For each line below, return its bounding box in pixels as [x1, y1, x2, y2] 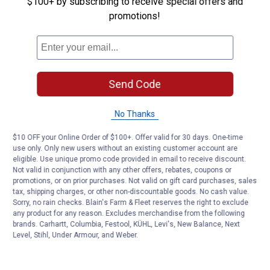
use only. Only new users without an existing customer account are [13, 144, 238, 152]
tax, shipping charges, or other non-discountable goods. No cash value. [13, 187, 250, 196]
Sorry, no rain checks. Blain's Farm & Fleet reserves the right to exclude [13, 198, 249, 207]
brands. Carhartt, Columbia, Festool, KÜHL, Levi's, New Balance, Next [13, 220, 240, 228]
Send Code [108, 78, 162, 90]
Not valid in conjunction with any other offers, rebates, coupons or [13, 166, 232, 174]
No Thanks [115, 109, 155, 119]
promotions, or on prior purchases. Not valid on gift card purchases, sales [13, 177, 257, 185]
